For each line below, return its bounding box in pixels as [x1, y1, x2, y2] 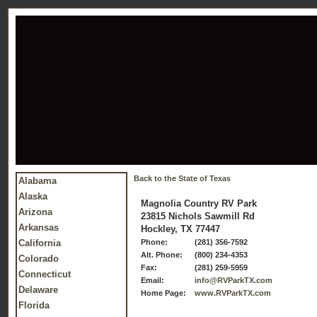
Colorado [18, 253, 59, 264]
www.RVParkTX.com [195, 289, 271, 297]
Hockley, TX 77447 [141, 224, 220, 234]
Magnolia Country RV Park [141, 198, 257, 209]
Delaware [18, 284, 58, 295]
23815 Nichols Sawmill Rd [141, 211, 255, 221]
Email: [141, 276, 164, 284]
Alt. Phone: [141, 250, 183, 259]
